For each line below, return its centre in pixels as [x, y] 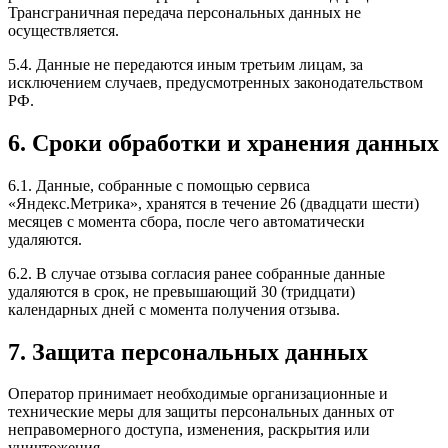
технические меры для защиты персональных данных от [201, 412]
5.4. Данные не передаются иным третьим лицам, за [185, 64]
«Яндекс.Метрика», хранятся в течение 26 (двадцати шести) [213, 203]
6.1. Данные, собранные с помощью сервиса [159, 185]
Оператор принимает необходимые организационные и [198, 394]
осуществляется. [63, 30]
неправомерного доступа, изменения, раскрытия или [189, 430]
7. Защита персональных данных [188, 351]
